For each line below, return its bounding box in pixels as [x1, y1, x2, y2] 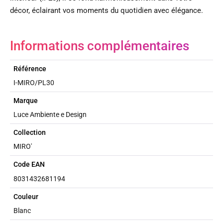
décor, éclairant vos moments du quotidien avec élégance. [10, 5, 203, 15]
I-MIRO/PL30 [13, 78, 55, 87]
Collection [13, 128, 46, 137]
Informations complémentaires [10, 38, 189, 53]
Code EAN [13, 160, 45, 169]
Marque [13, 97, 38, 105]
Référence [13, 64, 47, 73]
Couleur [13, 192, 39, 201]
